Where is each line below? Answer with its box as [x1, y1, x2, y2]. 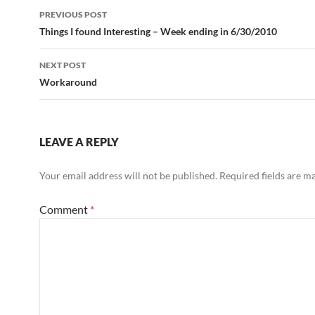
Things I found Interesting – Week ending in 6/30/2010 [39, 25, 277, 37]
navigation [39, 22, 126, 45]
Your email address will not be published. [39, 169, 217, 181]
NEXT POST [39, 60, 86, 70]
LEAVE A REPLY [39, 135, 119, 148]
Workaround [39, 76, 97, 88]
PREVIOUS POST [39, 9, 107, 20]
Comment [39, 202, 90, 216]
